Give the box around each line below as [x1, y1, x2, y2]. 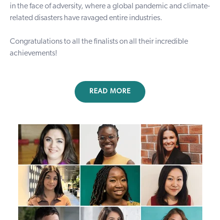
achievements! [10, 50, 59, 57]
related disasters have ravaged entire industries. [10, 14, 164, 22]
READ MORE [89, 88, 131, 95]
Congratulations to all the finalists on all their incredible [10, 38, 188, 46]
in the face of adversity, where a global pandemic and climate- [10, 2, 210, 10]
